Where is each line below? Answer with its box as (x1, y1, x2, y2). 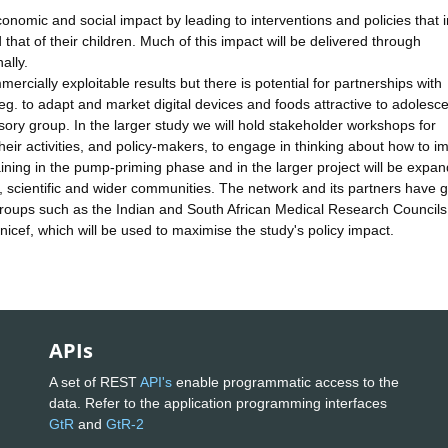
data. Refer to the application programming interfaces (49, 394, 387, 411)
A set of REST (49, 373, 140, 390)
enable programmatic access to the (172, 373, 399, 390)
